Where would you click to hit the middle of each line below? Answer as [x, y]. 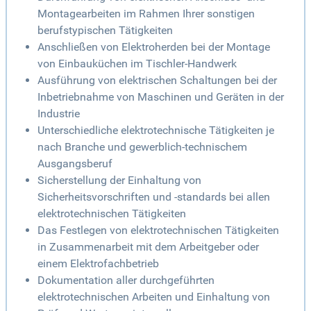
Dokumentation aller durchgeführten [126, 280]
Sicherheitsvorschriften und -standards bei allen [154, 197]
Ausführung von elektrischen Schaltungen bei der [157, 81]
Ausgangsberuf [75, 164]
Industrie [59, 114]
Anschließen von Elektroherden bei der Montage [154, 47]
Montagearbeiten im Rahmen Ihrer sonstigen [146, 14]
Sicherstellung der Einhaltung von [119, 180]
